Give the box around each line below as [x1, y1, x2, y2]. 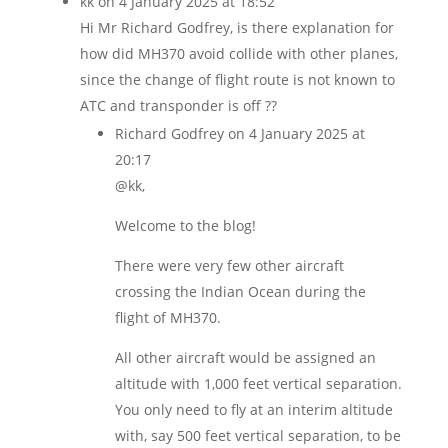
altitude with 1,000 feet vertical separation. [114, 374, 402, 393]
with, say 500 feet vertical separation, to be [114, 426, 401, 445]
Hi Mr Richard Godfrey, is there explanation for [79, 18, 394, 37]
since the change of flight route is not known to [79, 70, 395, 89]
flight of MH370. [114, 308, 221, 327]
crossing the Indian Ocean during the [114, 282, 366, 301]
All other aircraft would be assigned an [114, 348, 376, 367]
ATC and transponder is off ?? [79, 96, 277, 115]
